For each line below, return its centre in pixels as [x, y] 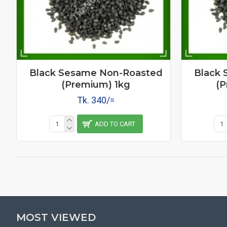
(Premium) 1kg [96, 84]
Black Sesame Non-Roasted [96, 73]
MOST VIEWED [56, 217]
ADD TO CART [115, 124]
